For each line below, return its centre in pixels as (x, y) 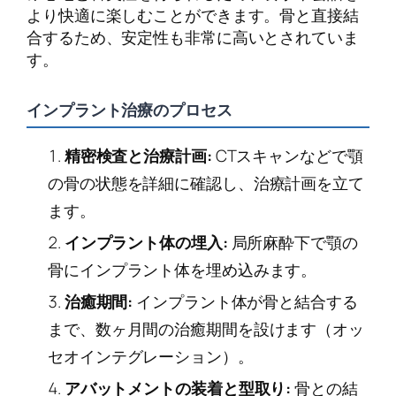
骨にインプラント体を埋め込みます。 (183, 270)
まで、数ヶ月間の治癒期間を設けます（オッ (206, 328)
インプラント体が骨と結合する (245, 301)
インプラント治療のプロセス (129, 109)
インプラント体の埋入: (146, 243)
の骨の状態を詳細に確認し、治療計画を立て (206, 183)
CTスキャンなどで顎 (287, 156)
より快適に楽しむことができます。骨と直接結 (193, 15)
